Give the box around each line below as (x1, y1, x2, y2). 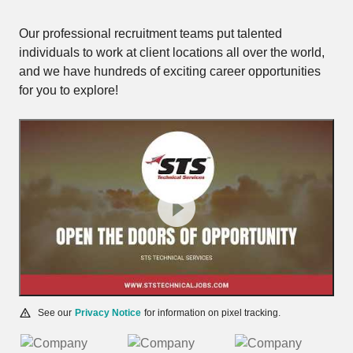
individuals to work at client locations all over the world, (19, 46, 325, 59)
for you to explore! (19, 84, 118, 97)
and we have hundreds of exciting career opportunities (19, 65, 321, 78)
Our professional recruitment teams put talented (19, 27, 282, 40)
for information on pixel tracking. (144, 307, 281, 318)
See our (38, 307, 72, 318)
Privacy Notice (75, 307, 141, 318)
